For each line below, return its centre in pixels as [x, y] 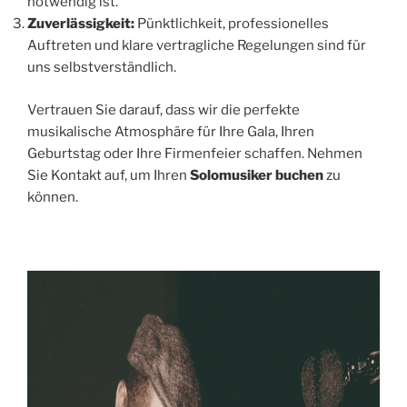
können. [53, 197]
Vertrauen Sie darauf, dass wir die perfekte [164, 109]
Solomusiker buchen [257, 175]
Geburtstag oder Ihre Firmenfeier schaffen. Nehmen [195, 153]
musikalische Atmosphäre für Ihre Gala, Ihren [171, 131]
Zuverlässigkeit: [81, 24]
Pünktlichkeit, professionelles [232, 24]
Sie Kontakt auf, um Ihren [109, 175]
